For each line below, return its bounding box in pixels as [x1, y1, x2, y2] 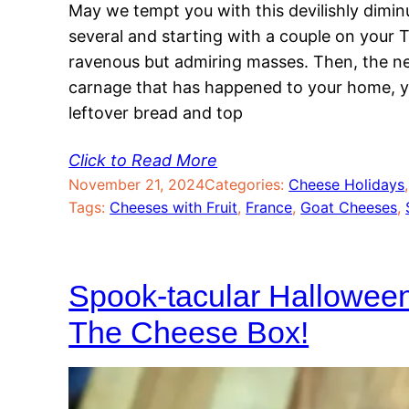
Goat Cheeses [300, 198, 398, 217]
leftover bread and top [68, 103, 244, 123]
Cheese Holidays [288, 175, 405, 194]
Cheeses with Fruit [110, 198, 238, 217]
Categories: [204, 175, 289, 194]
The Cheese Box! [68, 315, 309, 351]
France [246, 198, 293, 217]
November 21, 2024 [68, 175, 205, 194]
